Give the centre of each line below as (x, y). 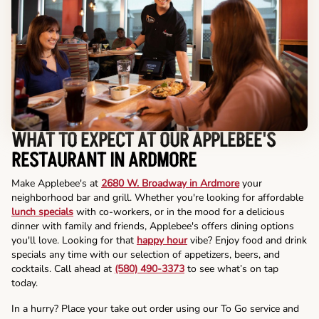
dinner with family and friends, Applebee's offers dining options (153, 226)
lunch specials (42, 212)
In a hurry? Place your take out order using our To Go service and (155, 309)
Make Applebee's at (56, 184)
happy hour (162, 241)
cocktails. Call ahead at (63, 269)
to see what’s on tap (231, 269)
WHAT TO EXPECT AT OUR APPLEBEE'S (143, 141)
